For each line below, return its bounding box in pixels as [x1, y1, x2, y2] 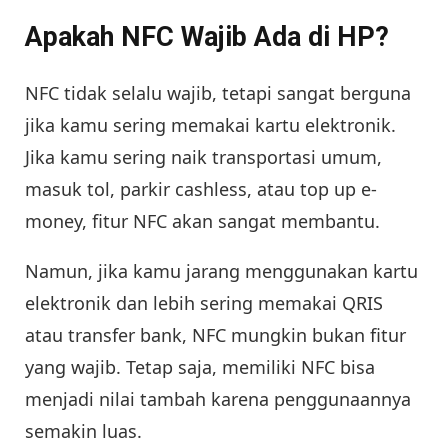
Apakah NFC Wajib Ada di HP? [25, 20, 389, 53]
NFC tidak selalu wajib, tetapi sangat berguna [25, 80, 411, 105]
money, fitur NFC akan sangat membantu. [25, 208, 380, 233]
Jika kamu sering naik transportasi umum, [25, 144, 382, 169]
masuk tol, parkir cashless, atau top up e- [25, 176, 377, 201]
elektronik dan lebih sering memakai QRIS [25, 290, 383, 315]
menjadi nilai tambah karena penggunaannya [25, 386, 411, 411]
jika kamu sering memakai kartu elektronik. [25, 112, 396, 137]
